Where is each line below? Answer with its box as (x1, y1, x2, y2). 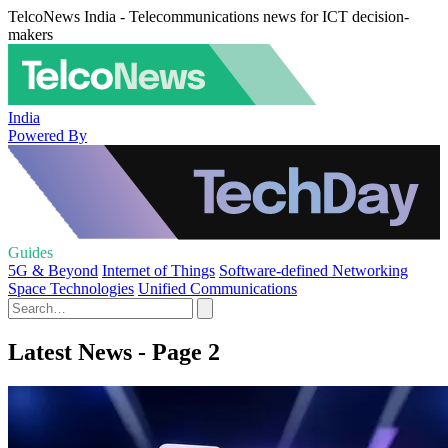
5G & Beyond (8, 262, 98, 279)
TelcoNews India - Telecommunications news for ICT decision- (8, 8, 409, 25)
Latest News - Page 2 (8, 338, 220, 365)
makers (8, 26, 53, 43)
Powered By (8, 126, 87, 144)
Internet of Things (102, 262, 215, 279)
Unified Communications (138, 280, 297, 297)
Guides (8, 244, 53, 261)
